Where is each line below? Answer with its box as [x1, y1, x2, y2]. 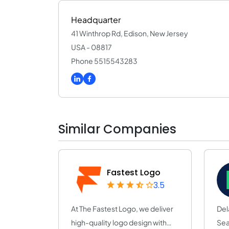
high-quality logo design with [71, 217, 167, 227]
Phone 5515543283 [71, 56, 138, 65]
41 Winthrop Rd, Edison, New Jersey [71, 29, 188, 38]
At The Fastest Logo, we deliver [71, 203, 173, 213]
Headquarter [71, 14, 121, 25]
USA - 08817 [71, 42, 112, 52]
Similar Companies [58, 120, 176, 138]
